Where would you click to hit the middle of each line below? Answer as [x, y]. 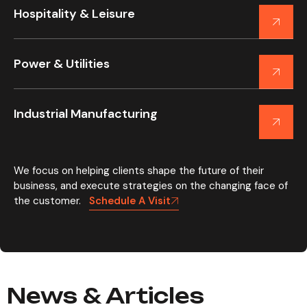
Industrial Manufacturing [86, 114]
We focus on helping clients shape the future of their [139, 171]
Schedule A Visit [130, 201]
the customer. [50, 201]
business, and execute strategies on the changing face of [151, 186]
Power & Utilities [62, 64]
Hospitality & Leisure [74, 14]
